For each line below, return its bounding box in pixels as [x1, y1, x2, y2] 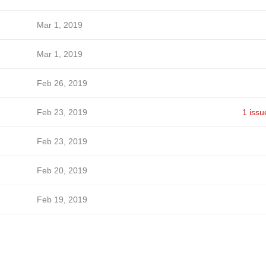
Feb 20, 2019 [36, 166, 87, 175]
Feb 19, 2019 [36, 195, 87, 204]
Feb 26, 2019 [36, 78, 87, 88]
